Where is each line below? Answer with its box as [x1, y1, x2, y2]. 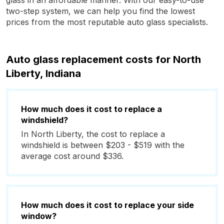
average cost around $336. [21, 151, 123, 161]
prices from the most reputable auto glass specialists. [6, 17, 208, 27]
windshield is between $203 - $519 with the [21, 140, 184, 150]
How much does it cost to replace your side [21, 200, 194, 210]
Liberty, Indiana [6, 67, 81, 79]
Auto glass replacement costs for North [6, 53, 201, 65]
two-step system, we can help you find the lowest [6, 6, 195, 16]
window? [21, 211, 56, 221]
